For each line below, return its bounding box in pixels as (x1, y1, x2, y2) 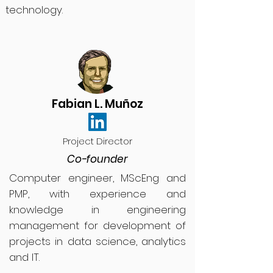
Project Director (62, 135, 132, 147)
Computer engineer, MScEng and (9, 171, 186, 185)
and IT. (9, 250, 40, 264)
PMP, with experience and (9, 186, 186, 201)
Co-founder (66, 152, 128, 166)
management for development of (9, 218, 186, 233)
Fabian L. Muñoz (51, 96, 143, 112)
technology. (5, 2, 63, 17)
